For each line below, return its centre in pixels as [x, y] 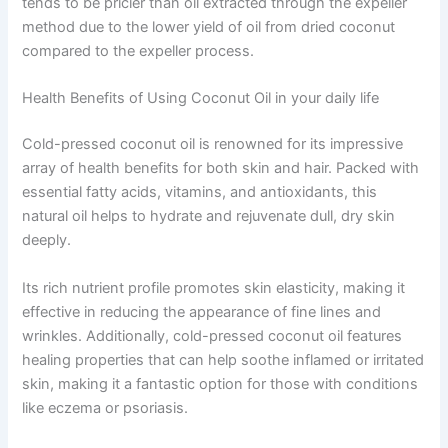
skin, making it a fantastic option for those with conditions [220, 383]
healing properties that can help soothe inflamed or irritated [223, 359]
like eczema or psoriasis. [105, 407]
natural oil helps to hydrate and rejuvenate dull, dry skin [209, 216]
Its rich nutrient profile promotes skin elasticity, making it [214, 287]
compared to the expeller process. [138, 51]
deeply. [47, 240]
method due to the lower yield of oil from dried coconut [209, 27]
